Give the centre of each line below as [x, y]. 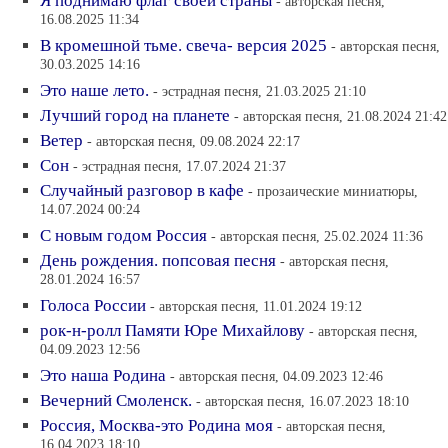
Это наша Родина [103, 375]
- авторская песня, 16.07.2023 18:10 [302, 401]
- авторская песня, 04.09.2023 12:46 [276, 376]
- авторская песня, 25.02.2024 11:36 [317, 236]
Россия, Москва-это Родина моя [156, 425]
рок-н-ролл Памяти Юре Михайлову [172, 330]
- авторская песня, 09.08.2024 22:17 [193, 141]
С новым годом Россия [123, 235]
